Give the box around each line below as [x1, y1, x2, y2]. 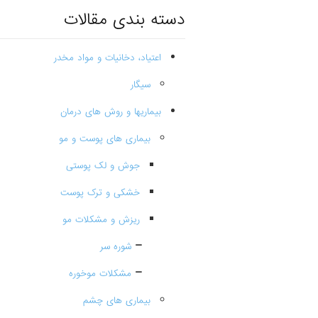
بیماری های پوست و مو [59, 132, 150, 146]
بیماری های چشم [83, 294, 150, 307]
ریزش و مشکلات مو [62, 213, 140, 226]
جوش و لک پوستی [66, 159, 140, 172]
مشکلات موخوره [69, 267, 131, 280]
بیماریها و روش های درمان [60, 105, 161, 119]
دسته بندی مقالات [64, 7, 185, 32]
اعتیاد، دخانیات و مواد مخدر [54, 51, 161, 65]
